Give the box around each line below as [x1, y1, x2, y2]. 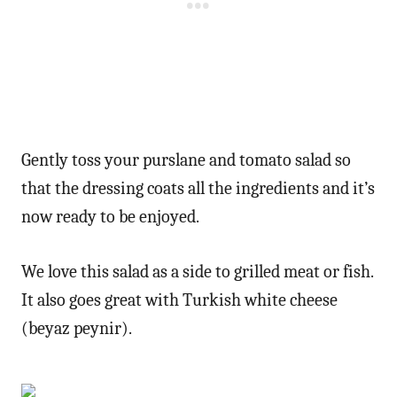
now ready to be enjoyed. [21, 206, 199, 227]
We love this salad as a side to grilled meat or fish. [21, 261, 373, 282]
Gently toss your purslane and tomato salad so [21, 149, 351, 170]
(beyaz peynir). [21, 317, 132, 339]
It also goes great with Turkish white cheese [21, 289, 338, 310]
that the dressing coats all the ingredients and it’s [21, 177, 375, 198]
